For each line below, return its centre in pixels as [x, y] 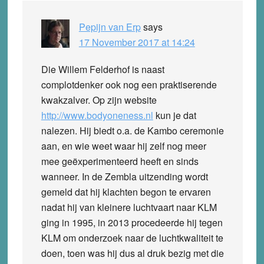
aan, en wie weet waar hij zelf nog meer [123, 146]
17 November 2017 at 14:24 [137, 42]
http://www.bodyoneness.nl [97, 115]
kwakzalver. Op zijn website [99, 100]
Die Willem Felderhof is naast [103, 69]
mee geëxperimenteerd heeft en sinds [120, 161]
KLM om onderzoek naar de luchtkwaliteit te [132, 237]
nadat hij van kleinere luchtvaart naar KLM [129, 207]
